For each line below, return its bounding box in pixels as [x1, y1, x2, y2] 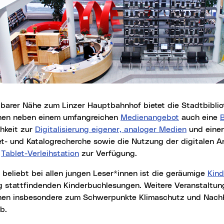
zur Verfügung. [79, 149, 137, 157]
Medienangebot [120, 113, 179, 121]
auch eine [179, 113, 220, 121]
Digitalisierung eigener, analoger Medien [35, 125, 186, 133]
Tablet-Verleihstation [1, 149, 79, 157]
